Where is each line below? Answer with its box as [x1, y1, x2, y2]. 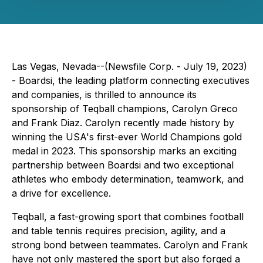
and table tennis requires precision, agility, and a [12, 225, 225, 237]
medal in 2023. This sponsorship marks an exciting [12, 145, 237, 157]
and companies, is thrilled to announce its [12, 89, 197, 100]
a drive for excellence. [12, 187, 111, 199]
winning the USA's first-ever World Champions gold [12, 131, 242, 143]
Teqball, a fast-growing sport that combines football [12, 211, 244, 222]
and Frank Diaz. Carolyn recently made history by [12, 117, 234, 129]
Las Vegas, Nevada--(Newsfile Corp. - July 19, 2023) [12, 60, 247, 72]
